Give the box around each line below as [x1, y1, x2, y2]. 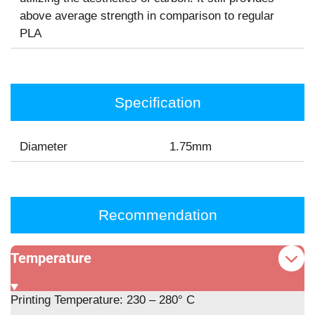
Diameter [19, 140, 67, 154]
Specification [114, 94, 201, 110]
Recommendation [98, 207, 217, 224]
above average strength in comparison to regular [19, 9, 274, 23]
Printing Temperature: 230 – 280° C [11, 293, 195, 307]
